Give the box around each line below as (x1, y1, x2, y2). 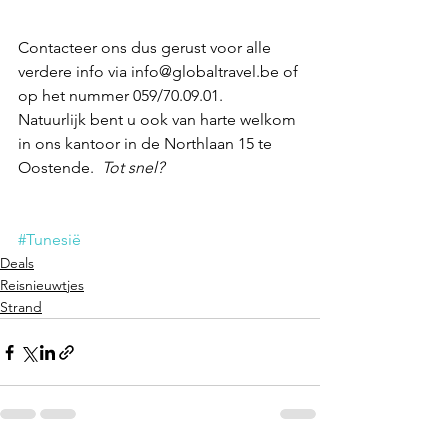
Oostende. (18, 158, 102, 178)
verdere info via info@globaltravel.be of (18, 62, 302, 82)
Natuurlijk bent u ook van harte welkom (18, 110, 300, 130)
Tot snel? (102, 158, 176, 178)
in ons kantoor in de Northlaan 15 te (18, 134, 276, 154)
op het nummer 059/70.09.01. (18, 86, 231, 106)
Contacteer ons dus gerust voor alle (18, 38, 275, 58)
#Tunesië (18, 230, 81, 250)
